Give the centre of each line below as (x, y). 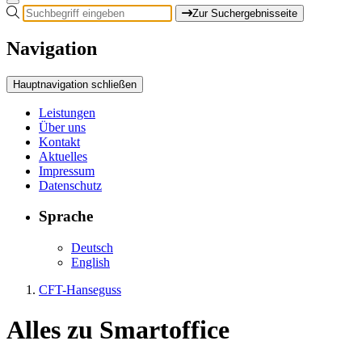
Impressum (67, 170)
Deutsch (92, 248)
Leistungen (67, 112)
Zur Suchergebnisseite (245, 13)
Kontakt (59, 141)
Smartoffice (164, 329)
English (90, 263)
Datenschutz (70, 185)
